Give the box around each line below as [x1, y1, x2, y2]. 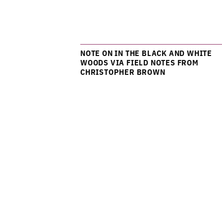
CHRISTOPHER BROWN [80, 67, 166, 77]
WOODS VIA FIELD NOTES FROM [80, 57, 199, 67]
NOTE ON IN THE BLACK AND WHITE [80, 48, 213, 58]
